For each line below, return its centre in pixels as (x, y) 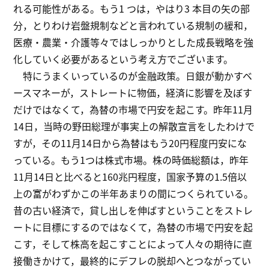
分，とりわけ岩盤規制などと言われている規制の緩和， (133, 26)
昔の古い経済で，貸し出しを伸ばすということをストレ (133, 210)
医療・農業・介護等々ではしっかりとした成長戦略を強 (134, 42)
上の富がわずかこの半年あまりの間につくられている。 (134, 194)
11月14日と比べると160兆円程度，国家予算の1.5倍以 (130, 177)
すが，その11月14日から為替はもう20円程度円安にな (130, 143)
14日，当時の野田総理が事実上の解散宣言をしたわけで (134, 126)
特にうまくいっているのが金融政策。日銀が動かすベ (133, 76)
